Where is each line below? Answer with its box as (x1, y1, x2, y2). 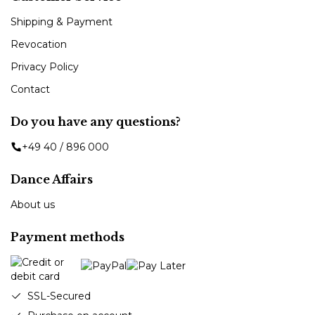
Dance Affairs (11, 172, 93, 186)
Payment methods (11, 229, 124, 244)
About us (11, 198, 55, 211)
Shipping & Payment (11, 15, 112, 28)
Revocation (11, 37, 67, 51)
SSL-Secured (27, 289, 91, 302)
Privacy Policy (11, 60, 79, 73)
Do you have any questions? (11, 114, 181, 129)
